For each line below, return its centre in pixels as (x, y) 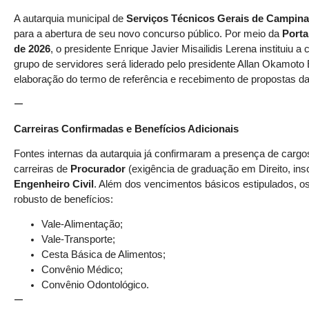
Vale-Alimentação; (82, 225)
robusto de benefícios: (63, 199)
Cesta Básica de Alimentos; (103, 255)
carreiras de (42, 169)
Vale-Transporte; (78, 240)
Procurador (98, 169)
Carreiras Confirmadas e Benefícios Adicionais (126, 129)
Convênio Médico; (82, 270)
